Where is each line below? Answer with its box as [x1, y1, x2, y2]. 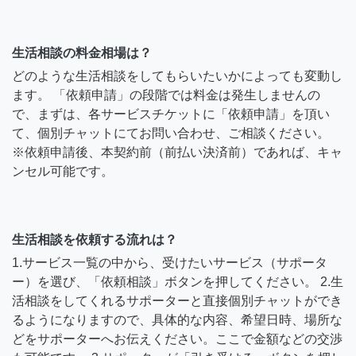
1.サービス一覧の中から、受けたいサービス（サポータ [12, 255, 327, 269]
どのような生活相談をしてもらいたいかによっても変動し [12, 68, 342, 83]
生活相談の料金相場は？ [12, 45, 152, 60]
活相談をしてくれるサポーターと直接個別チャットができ [12, 293, 342, 308]
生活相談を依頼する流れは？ [12, 232, 177, 246]
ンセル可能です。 [12, 164, 114, 178]
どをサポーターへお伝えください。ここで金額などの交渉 [12, 331, 342, 346]
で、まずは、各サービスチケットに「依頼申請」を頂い [12, 106, 330, 121]
